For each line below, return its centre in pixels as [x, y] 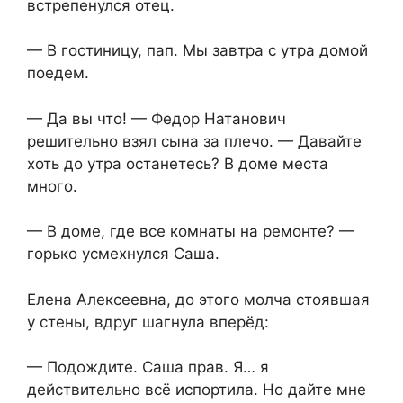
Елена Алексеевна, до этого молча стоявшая [198, 299]
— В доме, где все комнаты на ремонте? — [191, 232]
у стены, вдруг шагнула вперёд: [148, 322]
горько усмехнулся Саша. [123, 254]
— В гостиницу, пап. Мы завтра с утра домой [197, 51]
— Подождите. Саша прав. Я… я [148, 367]
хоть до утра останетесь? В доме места [178, 163]
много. [52, 186]
